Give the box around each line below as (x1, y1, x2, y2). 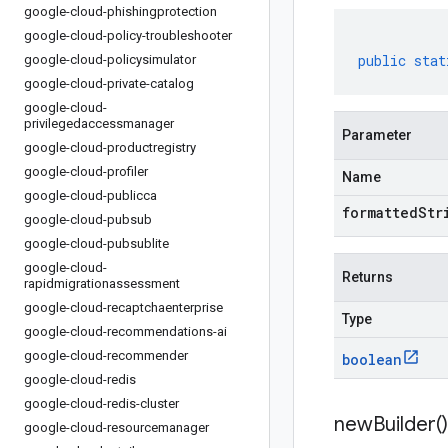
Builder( (373, 412, 442, 437)
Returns (342, 269, 393, 285)
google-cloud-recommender (24, 348, 188, 363)
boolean (342, 350, 402, 369)
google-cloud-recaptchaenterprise (24, 300, 223, 315)
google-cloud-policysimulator (24, 52, 196, 67)
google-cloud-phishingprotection (24, 4, 217, 19)
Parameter (342, 127, 412, 143)
